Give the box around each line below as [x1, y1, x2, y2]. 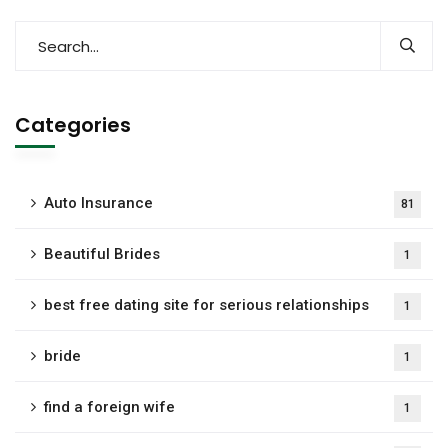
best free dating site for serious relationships [44, 296, 369, 314]
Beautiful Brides [44, 245, 160, 263]
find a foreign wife [44, 398, 175, 416]
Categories [15, 111, 131, 139]
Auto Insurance [44, 194, 153, 212]
